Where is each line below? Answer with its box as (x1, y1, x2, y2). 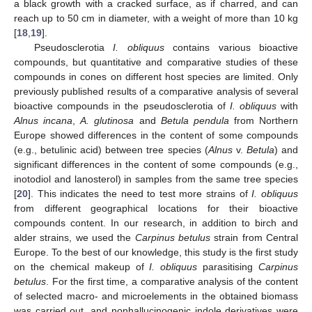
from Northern (228, 114, 298, 126)
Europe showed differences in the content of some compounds (14, 129, 298, 141)
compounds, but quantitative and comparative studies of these (14, 56, 298, 68)
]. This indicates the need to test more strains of (28, 187, 252, 199)
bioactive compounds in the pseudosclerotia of (14, 100, 230, 111)
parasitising (197, 260, 258, 272)
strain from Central (210, 231, 299, 243)
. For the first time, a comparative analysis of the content (46, 275, 298, 287)
